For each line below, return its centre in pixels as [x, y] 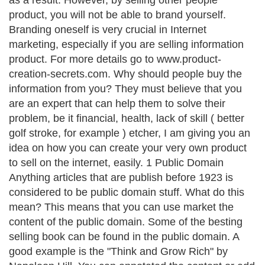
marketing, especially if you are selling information [126, 44]
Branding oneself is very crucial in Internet [108, 30]
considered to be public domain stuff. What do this [127, 192]
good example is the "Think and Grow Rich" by [118, 251]
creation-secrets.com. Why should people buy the [125, 74]
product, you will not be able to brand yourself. [117, 15]
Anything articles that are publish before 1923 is [121, 177]
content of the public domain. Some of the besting [126, 222]
